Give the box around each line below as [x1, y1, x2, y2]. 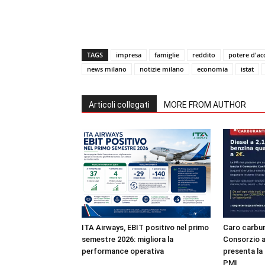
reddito [192, 50, 215, 59]
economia [197, 64, 228, 73]
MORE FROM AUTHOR [164, 100, 246, 109]
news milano [87, 64, 127, 73]
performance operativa [82, 247, 164, 256]
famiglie [154, 50, 179, 59]
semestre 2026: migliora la [82, 235, 173, 244]
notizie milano [140, 64, 184, 73]
